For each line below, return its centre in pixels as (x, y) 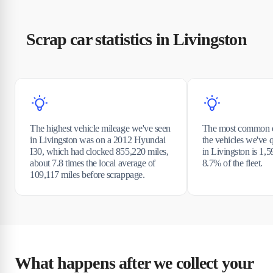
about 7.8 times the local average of (93, 163)
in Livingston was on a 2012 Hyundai (98, 140)
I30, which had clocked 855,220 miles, (99, 151)
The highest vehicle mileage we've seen (100, 128)
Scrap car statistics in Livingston (136, 39)
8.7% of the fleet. (232, 163)
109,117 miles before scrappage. (87, 174)
